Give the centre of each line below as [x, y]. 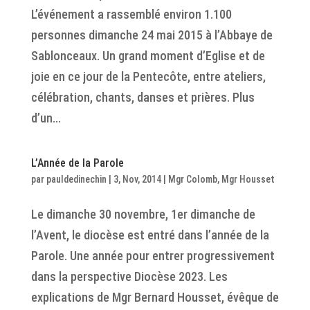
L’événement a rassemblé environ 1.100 [131, 14]
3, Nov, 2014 [137, 179]
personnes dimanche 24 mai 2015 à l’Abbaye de [152, 35]
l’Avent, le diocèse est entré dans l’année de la [150, 235]
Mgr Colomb [192, 179]
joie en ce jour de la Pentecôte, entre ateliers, [148, 76]
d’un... [46, 118]
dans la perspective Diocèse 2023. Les [129, 276]
